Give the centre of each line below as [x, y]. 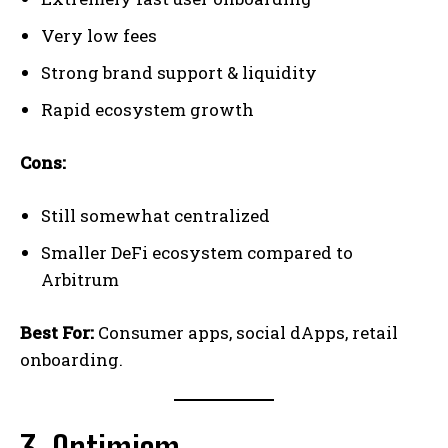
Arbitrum [80, 280]
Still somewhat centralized [155, 216]
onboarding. [71, 360]
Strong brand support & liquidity [179, 73]
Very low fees [99, 36]
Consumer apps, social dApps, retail [246, 333]
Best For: [57, 333]
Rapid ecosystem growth [147, 110]
